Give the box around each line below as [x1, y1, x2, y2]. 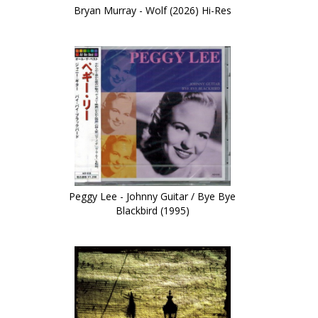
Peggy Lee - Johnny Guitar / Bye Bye [69, 190, 236, 204]
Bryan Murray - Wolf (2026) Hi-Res [73, 4, 231, 18]
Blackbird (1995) [115, 204, 190, 218]
